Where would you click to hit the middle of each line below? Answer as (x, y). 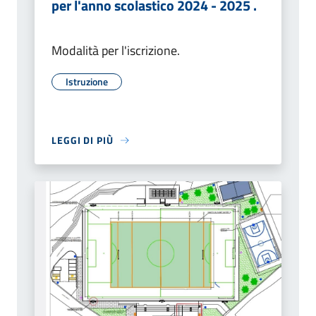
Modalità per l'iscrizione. (116, 51)
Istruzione (87, 82)
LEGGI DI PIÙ (83, 140)
